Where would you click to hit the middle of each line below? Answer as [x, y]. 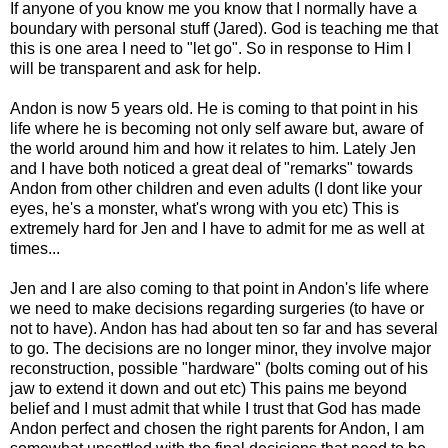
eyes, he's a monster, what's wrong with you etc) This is [204, 208]
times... [35, 248]
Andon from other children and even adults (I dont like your [216, 188]
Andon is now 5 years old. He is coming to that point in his [214, 108]
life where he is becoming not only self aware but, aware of [216, 128]
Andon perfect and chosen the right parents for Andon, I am [217, 428]
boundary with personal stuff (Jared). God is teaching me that [224, 28]
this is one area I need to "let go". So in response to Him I [210, 48]
